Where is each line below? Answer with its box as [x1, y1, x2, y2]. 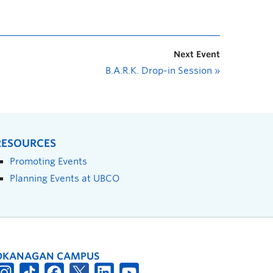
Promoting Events [10, 156, 87, 166]
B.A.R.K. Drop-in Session [105, 65, 214, 76]
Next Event [174, 49, 220, 59]
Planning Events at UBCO [10, 173, 119, 183]
